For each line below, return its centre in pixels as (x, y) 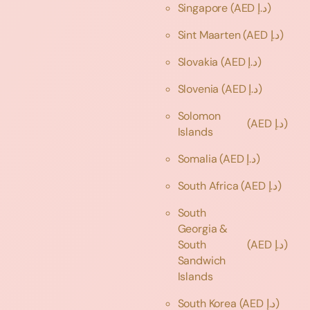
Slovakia (199, 62)
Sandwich (202, 260)
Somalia (199, 158)
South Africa (209, 185)
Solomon (199, 116)
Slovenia (200, 89)
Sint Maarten (210, 35)
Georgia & (203, 228)
